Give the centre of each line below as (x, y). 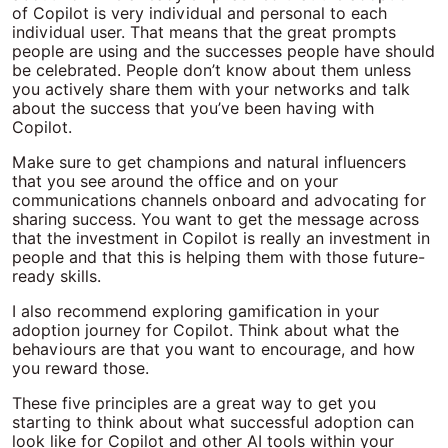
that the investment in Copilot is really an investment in (221, 238)
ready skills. (56, 276)
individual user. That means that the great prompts (204, 32)
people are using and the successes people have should (223, 51)
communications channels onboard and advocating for (219, 200)
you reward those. (80, 368)
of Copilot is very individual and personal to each (199, 13)
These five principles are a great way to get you (194, 403)
